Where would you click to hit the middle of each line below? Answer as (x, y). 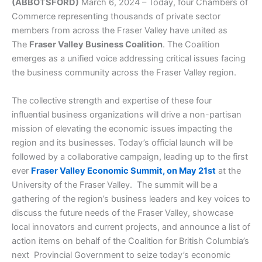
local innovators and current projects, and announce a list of (131, 227)
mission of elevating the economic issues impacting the (122, 128)
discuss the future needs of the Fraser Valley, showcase (123, 213)
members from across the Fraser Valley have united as (120, 31)
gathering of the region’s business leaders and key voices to (131, 199)
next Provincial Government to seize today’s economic (121, 255)
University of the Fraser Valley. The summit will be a (115, 185)
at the (228, 170)
